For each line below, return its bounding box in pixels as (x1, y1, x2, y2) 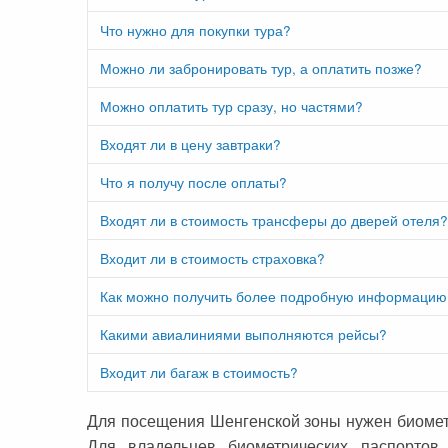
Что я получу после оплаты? (100, 171, 287, 192)
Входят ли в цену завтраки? (100, 133, 281, 154)
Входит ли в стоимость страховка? (100, 247, 325, 268)
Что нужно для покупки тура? (100, 19, 291, 40)
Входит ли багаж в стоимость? (100, 361, 298, 382)
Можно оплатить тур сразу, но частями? (100, 95, 363, 116)
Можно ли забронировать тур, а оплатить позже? (100, 57, 422, 78)
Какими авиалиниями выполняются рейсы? (100, 323, 387, 344)
